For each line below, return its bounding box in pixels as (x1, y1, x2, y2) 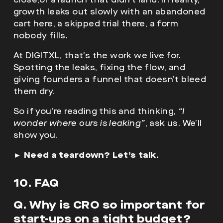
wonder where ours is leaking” (13, 117, 145, 128)
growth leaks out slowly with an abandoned (13, 6, 206, 17)
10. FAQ (13, 175, 59, 190)
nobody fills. (13, 30, 68, 41)
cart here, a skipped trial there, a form (13, 18, 178, 29)
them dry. (13, 86, 55, 97)
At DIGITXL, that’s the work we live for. (13, 50, 181, 61)
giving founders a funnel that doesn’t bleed (13, 74, 207, 85)
